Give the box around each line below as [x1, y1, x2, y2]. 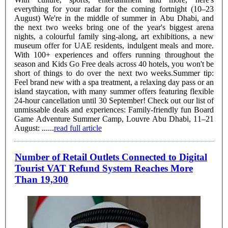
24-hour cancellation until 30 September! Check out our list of [14, 96, 214, 105]
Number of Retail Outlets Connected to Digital [15, 152, 207, 163]
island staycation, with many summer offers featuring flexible [14, 87, 214, 96]
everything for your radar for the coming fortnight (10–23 [14, 4, 214, 13]
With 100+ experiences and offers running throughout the [14, 50, 214, 59]
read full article [54, 123, 102, 132]
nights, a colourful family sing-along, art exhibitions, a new [14, 32, 214, 41]
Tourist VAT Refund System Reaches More [15, 163, 193, 174]
